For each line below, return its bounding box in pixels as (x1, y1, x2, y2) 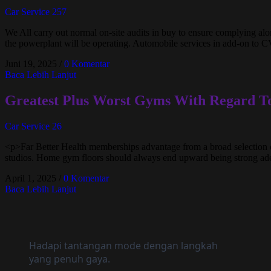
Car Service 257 (5, 7, 67, 18)
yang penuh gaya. (29, 252, 110, 266)
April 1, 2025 (5, 172, 56, 183)
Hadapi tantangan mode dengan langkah (29, 238, 218, 252)
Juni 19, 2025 (5, 59, 57, 70)
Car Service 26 (5, 120, 62, 131)
